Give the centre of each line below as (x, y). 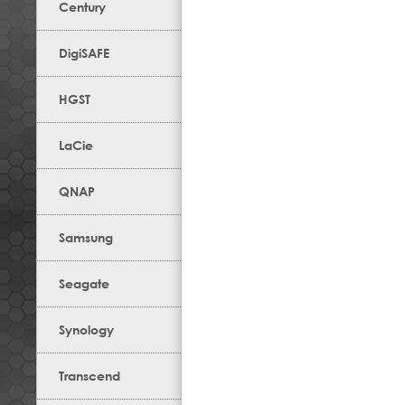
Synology (86, 330)
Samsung (86, 237)
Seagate (84, 283)
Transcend (89, 376)
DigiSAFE (84, 53)
